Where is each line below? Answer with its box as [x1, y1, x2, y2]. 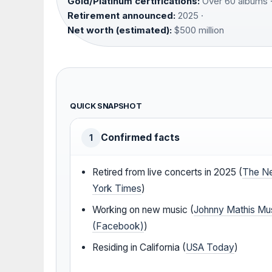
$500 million [172, 24, 224, 36]
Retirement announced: [67, 10, 175, 22]
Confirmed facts [101, 132, 180, 144]
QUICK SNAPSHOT [70, 101, 142, 111]
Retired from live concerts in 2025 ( [92, 166, 243, 178]
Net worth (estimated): [67, 24, 172, 36]
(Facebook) [92, 220, 144, 233]
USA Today [186, 242, 235, 254]
